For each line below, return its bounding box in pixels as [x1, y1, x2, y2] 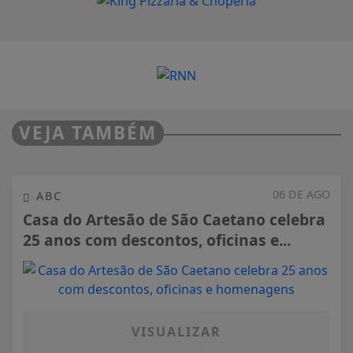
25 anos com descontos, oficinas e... [23, 229, 291, 251]
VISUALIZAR [132, 322, 221, 340]
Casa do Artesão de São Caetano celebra [23, 208, 325, 230]
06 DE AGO [273, 187, 330, 203]
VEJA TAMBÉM [19, 121, 157, 146]
